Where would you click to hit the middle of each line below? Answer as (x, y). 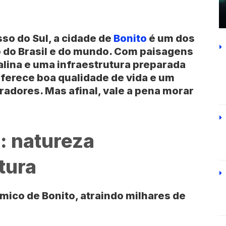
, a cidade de (81, 38)
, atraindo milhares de (130, 195)
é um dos (171, 38)
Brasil (33, 51)
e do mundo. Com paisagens (120, 51)
